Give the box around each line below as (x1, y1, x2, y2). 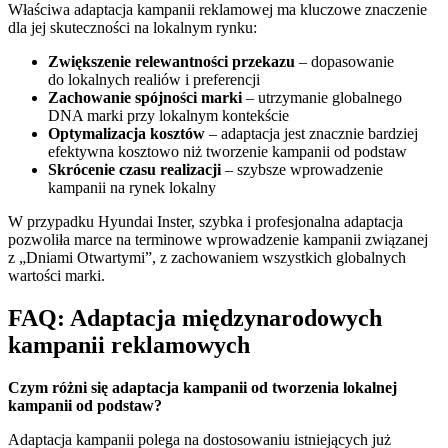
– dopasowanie (295, 53, 394, 71)
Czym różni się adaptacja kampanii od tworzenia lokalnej (8, 378, 397, 396)
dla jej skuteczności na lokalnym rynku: (8, 19, 257, 37)
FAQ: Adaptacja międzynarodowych (8, 304, 382, 331)
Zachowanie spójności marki (48, 89, 242, 107)
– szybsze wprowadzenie (221, 161, 383, 179)
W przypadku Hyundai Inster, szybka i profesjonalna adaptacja (8, 213, 403, 231)
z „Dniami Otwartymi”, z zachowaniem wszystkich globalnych (8, 249, 406, 267)
